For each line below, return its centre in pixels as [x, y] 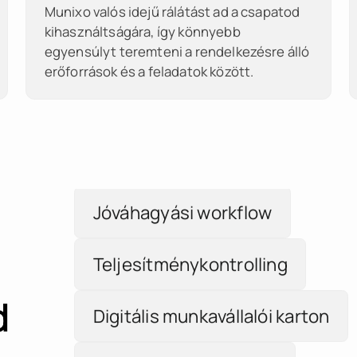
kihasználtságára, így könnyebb [142, 31]
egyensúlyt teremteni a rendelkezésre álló [177, 51]
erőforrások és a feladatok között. [149, 71]
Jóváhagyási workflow [182, 194]
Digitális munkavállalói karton [211, 297]
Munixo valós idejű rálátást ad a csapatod [172, 12]
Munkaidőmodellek [171, 142]
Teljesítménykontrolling [190, 245]
